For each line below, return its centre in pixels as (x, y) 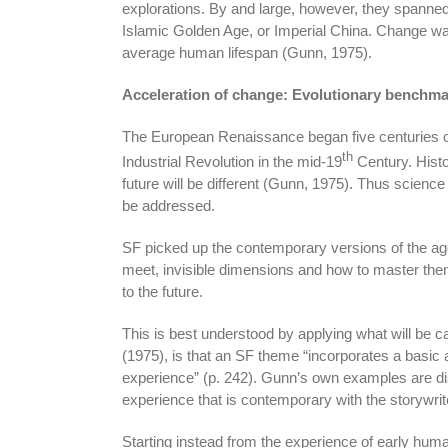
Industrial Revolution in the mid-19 (231, 161)
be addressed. (168, 205)
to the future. (162, 291)
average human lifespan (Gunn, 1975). (246, 52)
